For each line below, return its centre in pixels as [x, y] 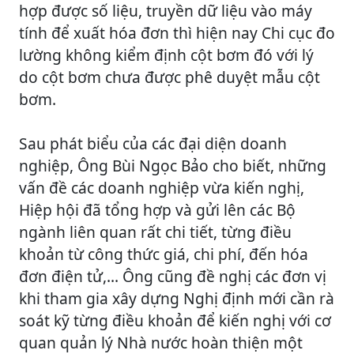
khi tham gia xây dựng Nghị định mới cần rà [177, 298]
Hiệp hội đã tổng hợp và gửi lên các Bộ [157, 209]
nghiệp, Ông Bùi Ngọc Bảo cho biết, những [173, 165]
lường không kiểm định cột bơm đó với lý [166, 55]
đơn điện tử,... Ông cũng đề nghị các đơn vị [173, 276]
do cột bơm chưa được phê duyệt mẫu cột [169, 77]
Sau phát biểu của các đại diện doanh [153, 143]
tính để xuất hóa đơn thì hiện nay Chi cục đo [177, 32]
